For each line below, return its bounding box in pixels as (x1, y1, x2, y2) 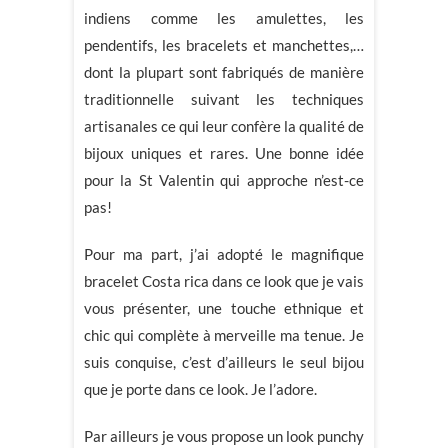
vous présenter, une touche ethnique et (84, 298, 364, 317)
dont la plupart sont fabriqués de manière (84, 62, 364, 81)
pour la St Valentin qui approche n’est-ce (84, 170, 364, 189)
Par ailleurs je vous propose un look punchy (84, 426, 364, 445)
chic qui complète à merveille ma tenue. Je (84, 325, 364, 344)
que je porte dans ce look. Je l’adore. (84, 379, 317, 398)
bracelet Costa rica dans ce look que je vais (84, 271, 364, 290)
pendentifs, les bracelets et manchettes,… (84, 35, 364, 54)
